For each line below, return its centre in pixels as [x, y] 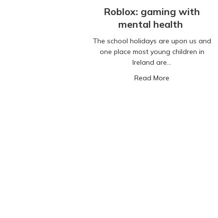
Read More [152, 78]
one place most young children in [152, 52]
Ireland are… [152, 63]
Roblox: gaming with [152, 12]
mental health [152, 24]
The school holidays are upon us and [152, 41]
